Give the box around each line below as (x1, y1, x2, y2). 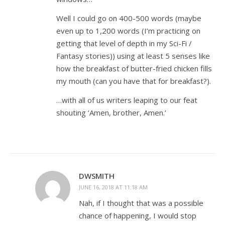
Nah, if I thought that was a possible (79, 198, 203, 208)
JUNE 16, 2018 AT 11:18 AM (79, 183, 148, 191)
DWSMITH (79, 171, 115, 181)
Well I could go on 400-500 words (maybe (56, 13, 201, 23)
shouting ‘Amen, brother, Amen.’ (56, 107, 166, 118)
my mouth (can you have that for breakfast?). (56, 76, 211, 86)
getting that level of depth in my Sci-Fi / (56, 38, 192, 48)
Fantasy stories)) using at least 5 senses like (56, 51, 210, 61)
